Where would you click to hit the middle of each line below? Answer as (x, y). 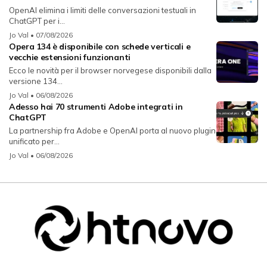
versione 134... (36, 81)
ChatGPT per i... (37, 21)
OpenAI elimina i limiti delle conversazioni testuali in (103, 10)
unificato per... (34, 142)
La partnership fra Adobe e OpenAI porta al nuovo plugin (112, 131)
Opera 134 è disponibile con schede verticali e (100, 47)
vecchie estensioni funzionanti (70, 58)
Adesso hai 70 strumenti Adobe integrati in (96, 107)
